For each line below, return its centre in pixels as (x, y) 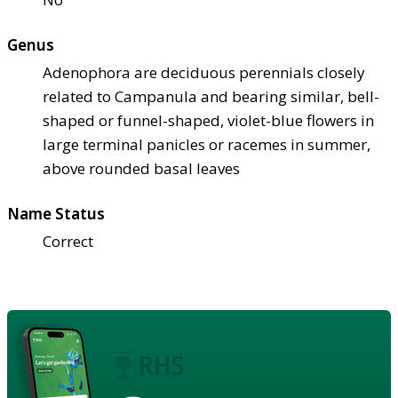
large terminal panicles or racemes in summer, (207, 144)
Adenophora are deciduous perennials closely (204, 72)
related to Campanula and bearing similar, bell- (211, 96)
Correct (68, 241)
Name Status (56, 213)
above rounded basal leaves (141, 168)
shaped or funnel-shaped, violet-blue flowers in (208, 120)
